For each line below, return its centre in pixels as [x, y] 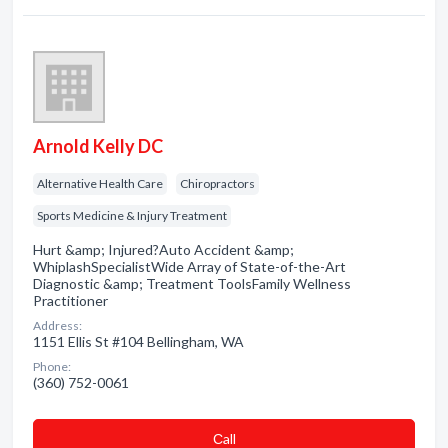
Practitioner [70, 300]
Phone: [52, 366]
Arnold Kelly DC [98, 146]
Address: [57, 325]
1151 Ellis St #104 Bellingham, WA [138, 341]
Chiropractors [217, 183]
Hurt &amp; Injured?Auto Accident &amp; [163, 249]
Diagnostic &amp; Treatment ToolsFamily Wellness [192, 283]
